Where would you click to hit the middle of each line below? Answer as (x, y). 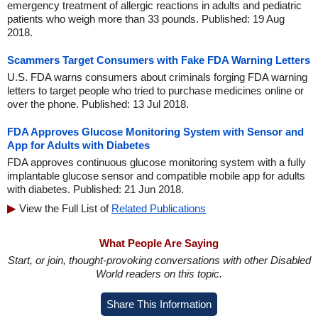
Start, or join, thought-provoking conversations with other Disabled (159, 260)
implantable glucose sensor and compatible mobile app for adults (156, 176)
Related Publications (159, 208)
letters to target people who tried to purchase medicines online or (155, 91)
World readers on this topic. (159, 274)
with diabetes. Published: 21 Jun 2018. (95, 189)
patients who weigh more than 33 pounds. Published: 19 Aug (146, 19)
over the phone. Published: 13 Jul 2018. (98, 104)
